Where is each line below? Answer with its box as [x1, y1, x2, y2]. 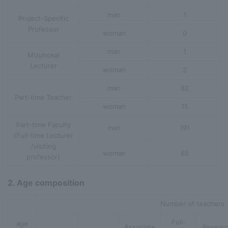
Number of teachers [160, 199, 224, 208]
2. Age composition [8, 178, 84, 188]
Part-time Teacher [15, 93, 72, 101]
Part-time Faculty [16, 120, 71, 129]
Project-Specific [18, 14, 69, 22]
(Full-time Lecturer [13, 131, 73, 139]
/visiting [31, 141, 56, 150]
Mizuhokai [27, 50, 60, 59]
